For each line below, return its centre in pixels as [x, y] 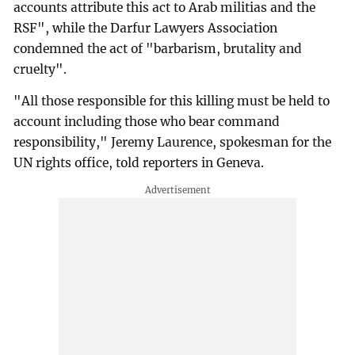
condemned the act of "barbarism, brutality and [158, 49]
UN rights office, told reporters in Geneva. [139, 163]
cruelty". [40, 70]
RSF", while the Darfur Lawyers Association [146, 29]
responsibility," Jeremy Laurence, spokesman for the [173, 143]
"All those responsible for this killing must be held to [172, 101]
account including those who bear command [147, 122]
